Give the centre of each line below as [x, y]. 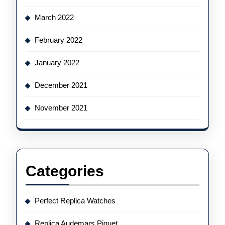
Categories [65, 171]
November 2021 [61, 108]
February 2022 [59, 40]
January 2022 [57, 63]
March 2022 [54, 17]
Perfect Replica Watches [75, 201]
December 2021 [61, 85]
